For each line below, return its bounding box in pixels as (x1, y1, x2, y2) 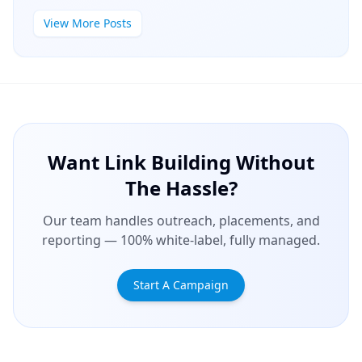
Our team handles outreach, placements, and (42, 212, 320, 230)
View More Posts (44, 15, 132, 32)
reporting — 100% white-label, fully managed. (42, 231, 320, 250)
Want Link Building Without (48, 149, 314, 176)
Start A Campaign (133, 277, 229, 293)
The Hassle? (124, 175, 238, 202)
